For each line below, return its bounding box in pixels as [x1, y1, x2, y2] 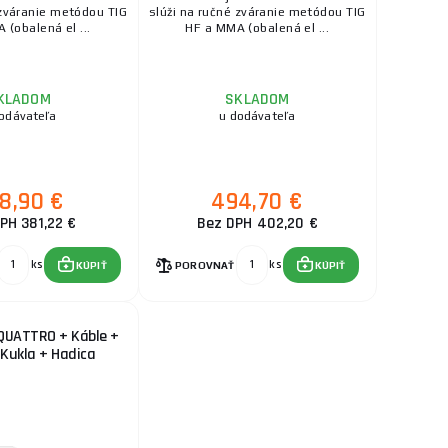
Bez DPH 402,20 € [196, 213, 318, 234]
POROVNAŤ [175, 259, 235, 271]
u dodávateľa [219, 109, 296, 124]
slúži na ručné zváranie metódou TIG [149, 5, 366, 19]
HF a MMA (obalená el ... [185, 21, 330, 35]
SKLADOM [225, 89, 290, 110]
